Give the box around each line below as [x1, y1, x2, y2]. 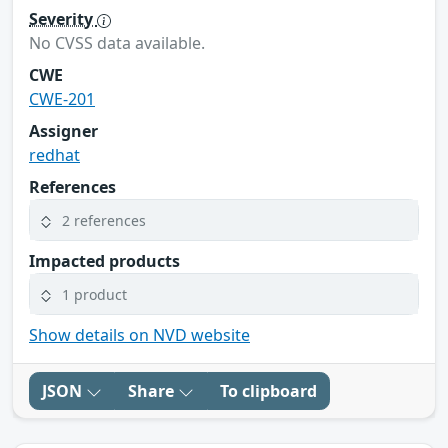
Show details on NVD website [29, 324, 250, 347]
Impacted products [29, 250, 180, 273]
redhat [29, 144, 80, 167]
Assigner [29, 120, 98, 143]
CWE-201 [29, 88, 95, 111]
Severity [29, 8, 97, 31]
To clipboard [220, 380, 317, 403]
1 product [62, 284, 127, 304]
